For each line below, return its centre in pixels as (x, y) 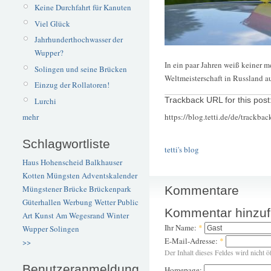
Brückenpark (110, 189)
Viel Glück (52, 23)
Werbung (78, 202)
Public (128, 202)
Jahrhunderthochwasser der (78, 40)
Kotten (34, 176)
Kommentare (202, 190)
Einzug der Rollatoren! (72, 85)
